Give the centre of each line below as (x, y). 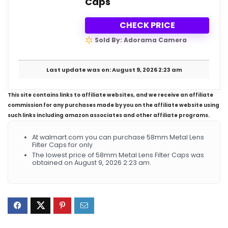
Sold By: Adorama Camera (140, 40)
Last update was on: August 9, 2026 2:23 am (114, 70)
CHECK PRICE (147, 25)
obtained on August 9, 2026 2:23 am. (92, 163)
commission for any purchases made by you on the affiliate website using (113, 105)
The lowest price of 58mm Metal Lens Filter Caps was (118, 155)
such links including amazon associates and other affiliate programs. (109, 116)
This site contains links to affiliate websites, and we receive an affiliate (110, 95)
